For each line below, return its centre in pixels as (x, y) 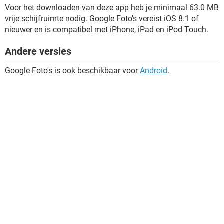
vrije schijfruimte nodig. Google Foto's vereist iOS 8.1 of (102, 19)
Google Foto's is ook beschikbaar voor (72, 71)
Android (154, 71)
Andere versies (38, 51)
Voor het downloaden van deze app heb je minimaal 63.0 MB (112, 8)
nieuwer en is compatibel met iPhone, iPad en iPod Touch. (107, 30)
